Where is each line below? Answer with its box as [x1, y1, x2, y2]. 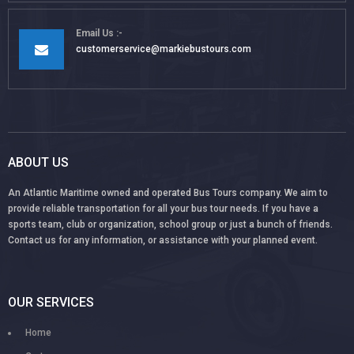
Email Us [76, 28, 114, 40]
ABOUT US [8, 154, 69, 170]
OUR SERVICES [8, 295, 94, 311]
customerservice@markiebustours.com [76, 43, 251, 55]
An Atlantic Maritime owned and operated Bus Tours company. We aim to [8, 186, 328, 198]
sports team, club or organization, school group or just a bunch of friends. [8, 218, 333, 230]
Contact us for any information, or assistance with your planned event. [8, 234, 318, 246]
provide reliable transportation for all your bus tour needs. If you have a [8, 202, 318, 214]
